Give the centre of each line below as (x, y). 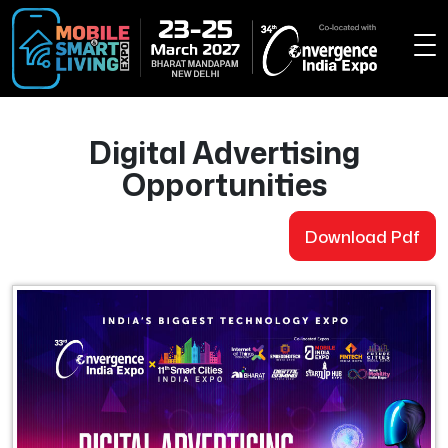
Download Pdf (362, 235)
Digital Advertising (224, 152)
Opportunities (224, 184)
